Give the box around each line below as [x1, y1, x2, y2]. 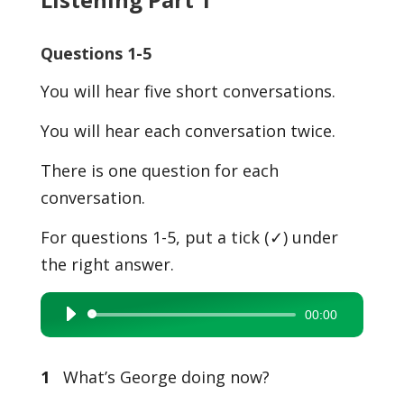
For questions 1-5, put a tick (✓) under [40, 226, 338, 248]
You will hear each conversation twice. [40, 120, 335, 142]
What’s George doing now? [49, 366, 270, 388]
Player [54, 334, 91, 351]
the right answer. [40, 253, 174, 275]
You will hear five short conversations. [40, 80, 335, 102]
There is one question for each [40, 160, 279, 181]
